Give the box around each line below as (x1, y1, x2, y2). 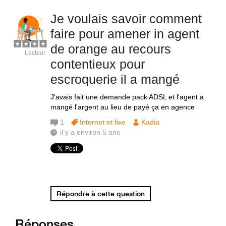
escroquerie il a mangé (50, 72, 180, 86)
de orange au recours (50, 42, 171, 56)
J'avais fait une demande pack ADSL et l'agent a (50, 93, 204, 101)
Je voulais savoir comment (50, 12, 202, 26)
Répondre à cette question (56, 189, 145, 198)
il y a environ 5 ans (60, 128, 120, 136)
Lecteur (25, 49, 45, 56)
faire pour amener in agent (50, 27, 199, 41)
